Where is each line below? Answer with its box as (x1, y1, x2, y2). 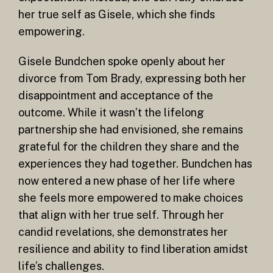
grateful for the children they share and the (18, 140, 239, 154)
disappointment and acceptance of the (18, 89, 213, 102)
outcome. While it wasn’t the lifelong (18, 106, 204, 119)
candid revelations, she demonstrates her (18, 225, 228, 239)
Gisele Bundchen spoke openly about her (18, 55, 225, 68)
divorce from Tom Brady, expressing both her (18, 72, 246, 85)
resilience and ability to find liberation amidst (18, 243, 248, 256)
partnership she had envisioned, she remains (18, 123, 243, 136)
